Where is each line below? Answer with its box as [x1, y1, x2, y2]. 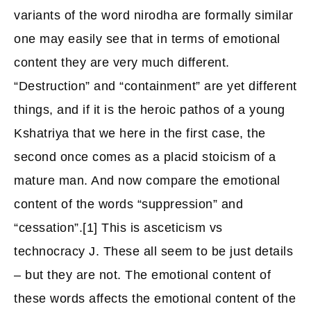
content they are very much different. [14, 56, 230, 69]
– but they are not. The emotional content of [14, 268, 271, 282]
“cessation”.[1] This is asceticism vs [14, 221, 223, 235]
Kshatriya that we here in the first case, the [14, 126, 266, 140]
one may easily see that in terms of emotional [14, 32, 280, 46]
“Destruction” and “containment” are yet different [14, 79, 297, 93]
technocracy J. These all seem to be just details [14, 244, 293, 258]
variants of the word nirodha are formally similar [14, 8, 294, 22]
